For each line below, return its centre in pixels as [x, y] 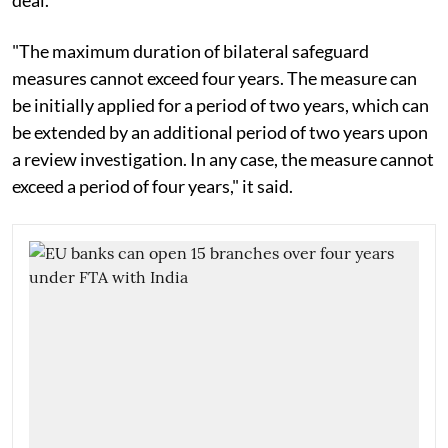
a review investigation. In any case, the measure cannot [223, 158]
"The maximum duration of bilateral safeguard [190, 50]
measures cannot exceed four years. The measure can [214, 77]
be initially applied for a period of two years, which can [220, 104]
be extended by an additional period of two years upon [220, 131]
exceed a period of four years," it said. [152, 185]
